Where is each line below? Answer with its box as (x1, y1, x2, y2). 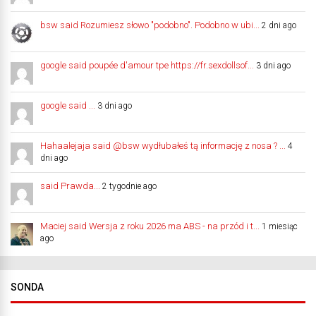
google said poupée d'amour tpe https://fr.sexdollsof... (40, 59, 254, 71)
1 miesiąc (262, 221, 298, 231)
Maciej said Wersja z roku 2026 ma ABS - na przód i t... (40, 220, 260, 231)
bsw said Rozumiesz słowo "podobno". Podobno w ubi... (40, 19, 260, 30)
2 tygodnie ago (102, 181, 157, 191)
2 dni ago (262, 20, 296, 30)
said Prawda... (40, 180, 100, 191)
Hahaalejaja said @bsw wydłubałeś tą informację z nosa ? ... (40, 140, 286, 151)
